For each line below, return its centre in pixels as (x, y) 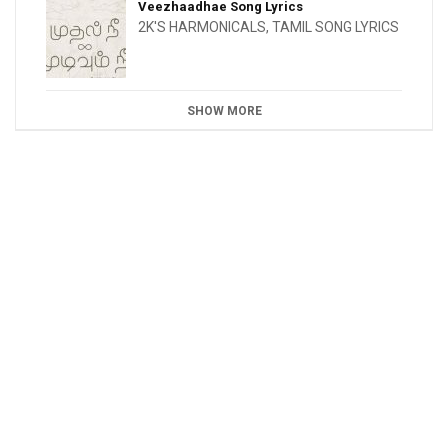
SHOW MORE (224, 111)
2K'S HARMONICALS (202, 27)
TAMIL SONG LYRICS (335, 27)
